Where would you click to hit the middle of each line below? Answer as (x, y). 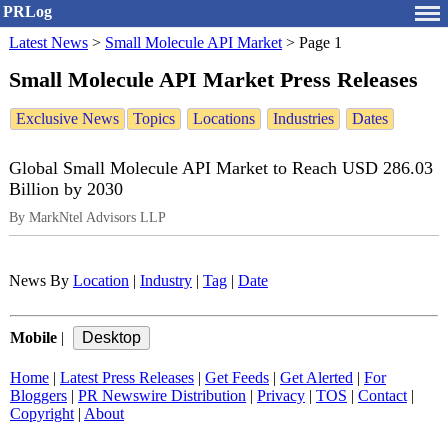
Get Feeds (237, 378)
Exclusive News (67, 119)
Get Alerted (316, 378)
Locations (224, 119)
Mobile (33, 338)
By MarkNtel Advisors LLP (87, 217)
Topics (154, 119)
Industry (166, 281)
